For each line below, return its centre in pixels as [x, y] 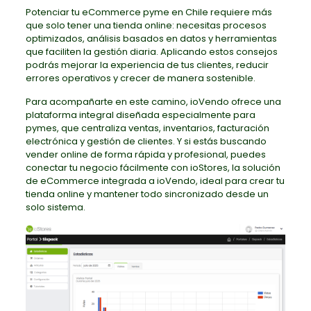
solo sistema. [55, 208]
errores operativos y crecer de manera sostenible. [140, 78]
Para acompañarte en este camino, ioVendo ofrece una [153, 102]
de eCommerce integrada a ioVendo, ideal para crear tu [155, 181]
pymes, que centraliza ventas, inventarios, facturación [147, 128]
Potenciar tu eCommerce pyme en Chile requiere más [149, 12]
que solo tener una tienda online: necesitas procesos [146, 26]
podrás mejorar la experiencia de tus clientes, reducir [147, 65]
